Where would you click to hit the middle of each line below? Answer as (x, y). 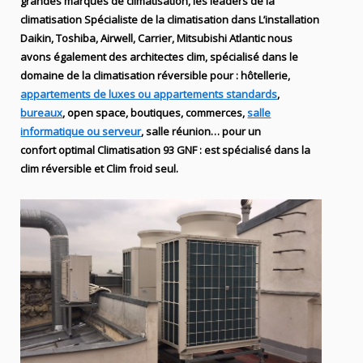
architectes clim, (169, 57)
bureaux (42, 113)
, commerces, (214, 113)
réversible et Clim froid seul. (110, 169)
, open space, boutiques (122, 113)
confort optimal (58, 150)
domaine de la (57, 75)
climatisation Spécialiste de (87, 19)
